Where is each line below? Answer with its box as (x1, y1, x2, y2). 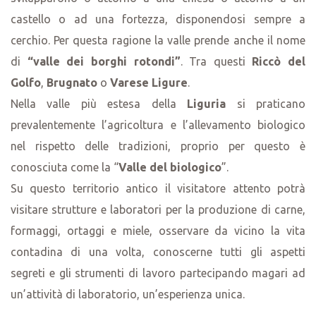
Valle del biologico (119, 160, 221, 174)
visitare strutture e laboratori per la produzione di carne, (11, 202, 305, 216)
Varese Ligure (110, 75, 188, 89)
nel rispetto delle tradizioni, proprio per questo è (11, 139, 305, 152)
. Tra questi (180, 54, 253, 68)
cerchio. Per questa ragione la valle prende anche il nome (11, 33, 305, 47)
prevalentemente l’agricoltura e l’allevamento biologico (11, 118, 305, 131)
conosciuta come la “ (11, 160, 119, 174)
